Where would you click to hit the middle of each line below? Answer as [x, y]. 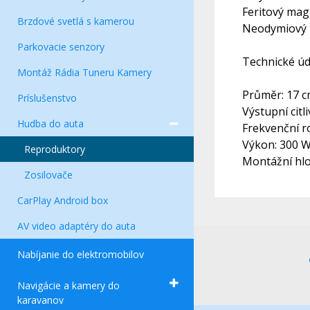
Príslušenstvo [47, 98]
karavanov [40, 300]
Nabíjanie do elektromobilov [81, 254]
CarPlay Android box [63, 200]
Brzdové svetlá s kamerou [76, 21]
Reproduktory [55, 149]
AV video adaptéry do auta [76, 226]
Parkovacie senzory [61, 47]
